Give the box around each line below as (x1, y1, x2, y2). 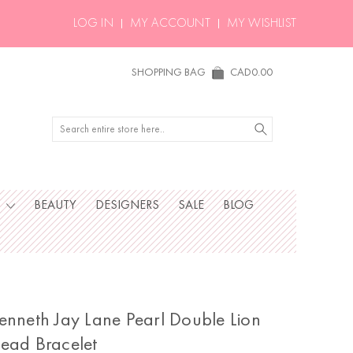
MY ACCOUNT (129, 17, 210, 30)
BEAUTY (33, 199, 76, 212)
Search (52, 119, 84, 130)
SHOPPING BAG (132, 67, 206, 78)
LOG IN (72, 17, 113, 30)
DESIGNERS (95, 199, 159, 212)
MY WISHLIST (226, 17, 296, 30)
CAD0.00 (230, 67, 273, 78)
